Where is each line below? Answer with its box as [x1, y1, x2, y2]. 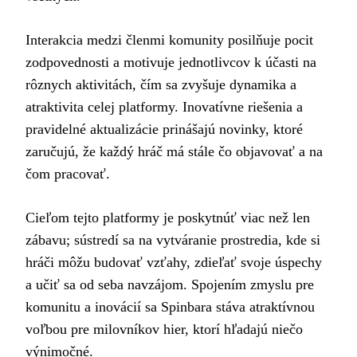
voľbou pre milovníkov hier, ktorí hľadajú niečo [25, 321, 303, 338]
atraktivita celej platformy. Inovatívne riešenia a [25, 99, 303, 116]
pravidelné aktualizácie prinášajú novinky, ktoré [25, 121, 303, 138]
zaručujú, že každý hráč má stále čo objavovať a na [25, 143, 323, 160]
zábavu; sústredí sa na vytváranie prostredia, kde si [25, 232, 320, 249]
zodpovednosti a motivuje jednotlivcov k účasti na [25, 54, 316, 71]
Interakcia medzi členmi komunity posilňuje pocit [25, 32, 313, 49]
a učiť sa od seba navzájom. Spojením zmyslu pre [25, 277, 314, 293]
